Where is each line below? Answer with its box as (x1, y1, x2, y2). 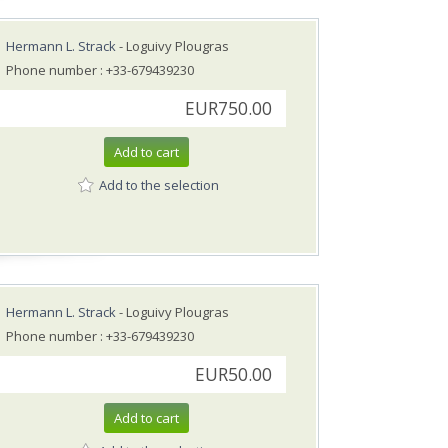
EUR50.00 (195, 363, 272, 387)
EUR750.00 (185, 97, 272, 121)
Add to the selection (99, 175, 219, 194)
